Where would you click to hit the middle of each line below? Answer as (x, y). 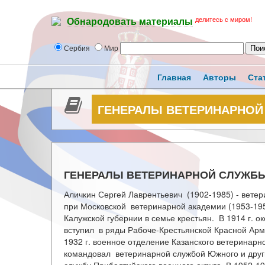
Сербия (78, 48)
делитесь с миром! (224, 20)
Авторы (219, 77)
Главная (174, 77)
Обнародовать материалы (130, 22)
